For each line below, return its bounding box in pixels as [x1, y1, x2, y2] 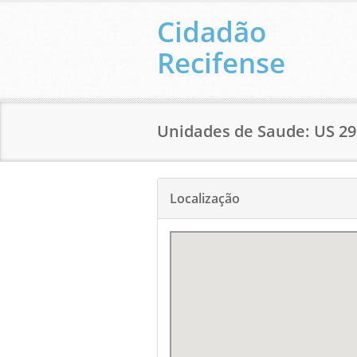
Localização [170, 190, 240, 207]
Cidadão [157, 13, 266, 50]
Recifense [157, 44, 285, 81]
